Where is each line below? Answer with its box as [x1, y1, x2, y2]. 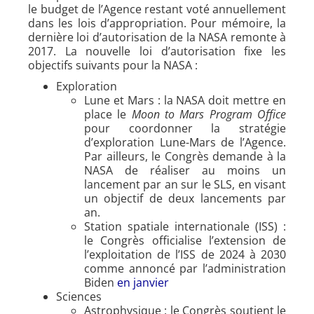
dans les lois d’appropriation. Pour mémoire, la [28, 15, 286, 31]
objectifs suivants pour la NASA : [28, 57, 198, 73]
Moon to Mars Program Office [131, 106, 287, 122]
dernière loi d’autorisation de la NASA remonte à [28, 29, 286, 45]
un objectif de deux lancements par [84, 190, 286, 206]
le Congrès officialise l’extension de [84, 232, 286, 248]
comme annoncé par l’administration [84, 260, 286, 276]
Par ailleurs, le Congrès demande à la [84, 148, 286, 164]
